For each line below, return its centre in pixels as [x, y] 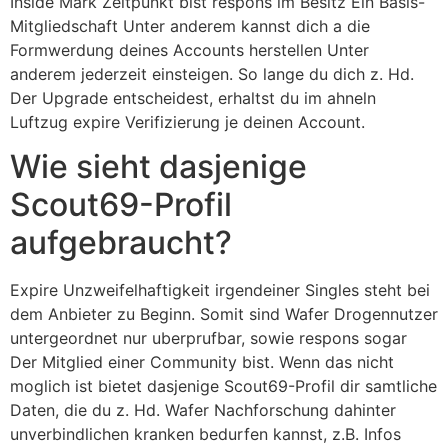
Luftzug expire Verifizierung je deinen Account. [187, 121]
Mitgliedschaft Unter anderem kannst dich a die [190, 25]
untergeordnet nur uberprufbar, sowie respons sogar [208, 338]
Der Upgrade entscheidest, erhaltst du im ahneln [193, 97]
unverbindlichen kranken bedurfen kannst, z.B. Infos [205, 434]
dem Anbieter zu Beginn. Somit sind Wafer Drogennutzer [224, 314]
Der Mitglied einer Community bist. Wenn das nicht [202, 362]
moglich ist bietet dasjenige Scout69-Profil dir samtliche [223, 386]
